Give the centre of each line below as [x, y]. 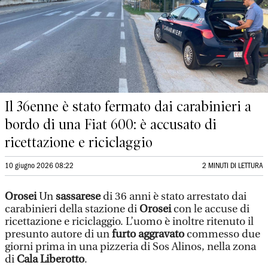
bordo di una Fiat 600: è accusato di [111, 124]
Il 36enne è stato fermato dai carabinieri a [128, 106]
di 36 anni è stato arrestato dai [175, 197]
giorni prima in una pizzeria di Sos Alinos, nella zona [130, 247]
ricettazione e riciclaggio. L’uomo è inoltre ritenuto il [129, 222]
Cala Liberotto [51, 259]
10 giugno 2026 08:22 [39, 166]
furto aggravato [149, 234]
